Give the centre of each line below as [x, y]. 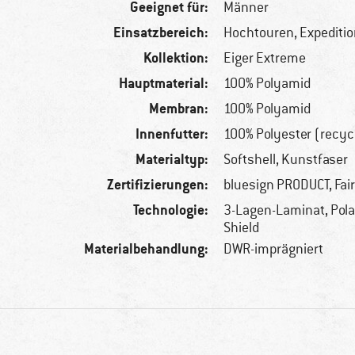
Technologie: [171, 210]
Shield [242, 228]
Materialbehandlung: [147, 249]
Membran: [179, 109]
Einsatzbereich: [161, 32]
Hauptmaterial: [164, 83]
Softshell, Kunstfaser [286, 160]
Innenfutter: [172, 134]
